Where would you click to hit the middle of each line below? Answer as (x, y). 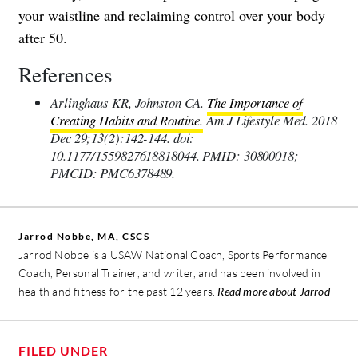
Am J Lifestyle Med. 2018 (270, 121)
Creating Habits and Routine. (127, 121)
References (66, 75)
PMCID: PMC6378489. (113, 173)
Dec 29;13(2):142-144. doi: (123, 138)
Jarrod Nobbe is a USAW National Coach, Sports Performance (173, 255)
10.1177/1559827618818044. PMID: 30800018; (175, 156)
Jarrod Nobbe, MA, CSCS (84, 237)
